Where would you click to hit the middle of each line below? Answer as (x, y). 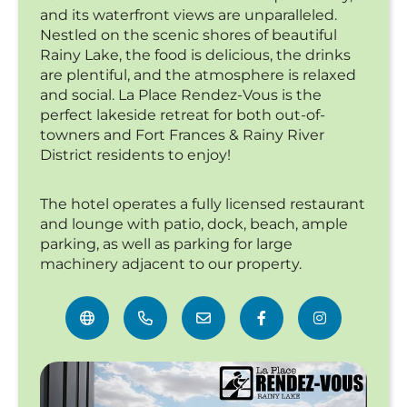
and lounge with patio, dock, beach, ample (194, 224)
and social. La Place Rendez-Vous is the (181, 95)
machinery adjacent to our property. (171, 264)
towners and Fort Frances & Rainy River (182, 135)
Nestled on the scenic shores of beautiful (189, 35)
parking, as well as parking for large (166, 244)
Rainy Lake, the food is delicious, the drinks (195, 55)
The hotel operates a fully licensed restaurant (203, 204)
